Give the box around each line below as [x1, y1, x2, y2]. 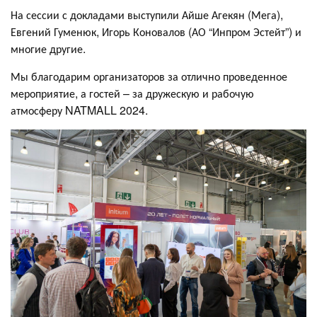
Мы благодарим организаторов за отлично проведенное [11, 67, 287, 84]
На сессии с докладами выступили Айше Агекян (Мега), [11, 6, 283, 23]
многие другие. [11, 40, 88, 57]
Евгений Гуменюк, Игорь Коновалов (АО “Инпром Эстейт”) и [11, 23, 301, 40]
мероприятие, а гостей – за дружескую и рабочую [11, 84, 254, 101]
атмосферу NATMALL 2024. [11, 101, 151, 118]
